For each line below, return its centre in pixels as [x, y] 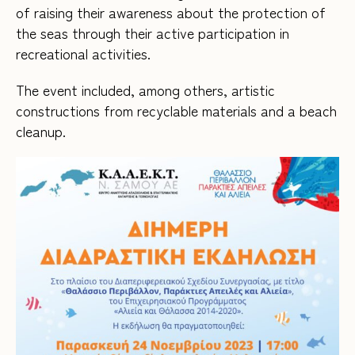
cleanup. [41, 131]
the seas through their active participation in [153, 33]
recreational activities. [83, 53]
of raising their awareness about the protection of [171, 12]
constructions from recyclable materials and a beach [176, 111]
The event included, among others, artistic [145, 90]
